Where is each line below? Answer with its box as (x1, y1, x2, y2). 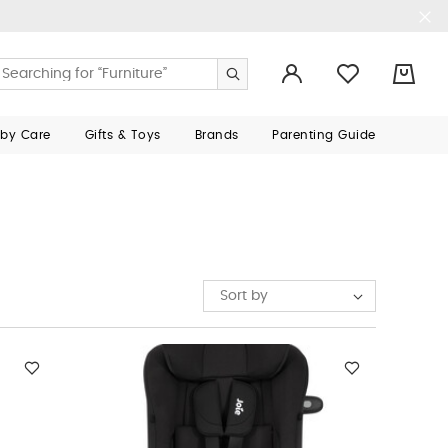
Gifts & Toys (84, 129, 161, 141)
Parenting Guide (272, 129, 376, 141)
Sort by (220, 289, 268, 303)
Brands (194, 129, 239, 141)
